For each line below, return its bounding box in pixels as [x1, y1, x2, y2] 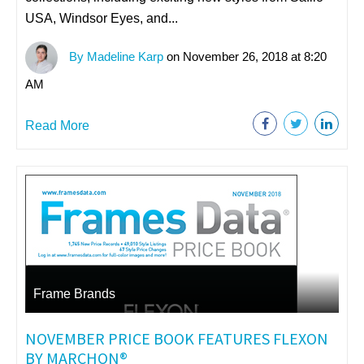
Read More [25, 118, 89, 132]
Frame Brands [33, 286, 115, 301]
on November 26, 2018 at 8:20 [163, 49, 327, 63]
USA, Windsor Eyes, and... [25, 11, 178, 25]
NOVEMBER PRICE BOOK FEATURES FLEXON [25, 327, 328, 349]
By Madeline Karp [66, 49, 163, 63]
